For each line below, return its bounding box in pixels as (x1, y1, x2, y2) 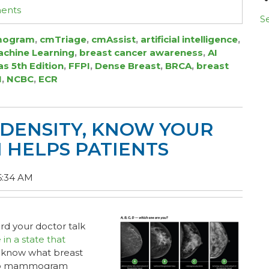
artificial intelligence (141, 34, 238, 45)
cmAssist (91, 34, 136, 45)
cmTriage (40, 34, 86, 45)
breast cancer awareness (79, 47, 203, 58)
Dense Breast (95, 60, 160, 71)
